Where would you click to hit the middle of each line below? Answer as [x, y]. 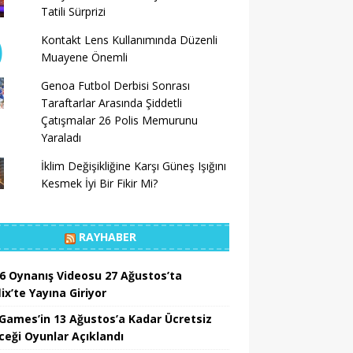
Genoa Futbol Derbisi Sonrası [115, 85]
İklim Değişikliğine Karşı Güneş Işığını [133, 166]
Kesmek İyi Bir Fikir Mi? [99, 183]
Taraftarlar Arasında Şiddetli [111, 103]
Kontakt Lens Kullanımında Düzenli [129, 40]
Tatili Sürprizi [73, 11]
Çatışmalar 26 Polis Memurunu [119, 120]
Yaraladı [61, 137]
